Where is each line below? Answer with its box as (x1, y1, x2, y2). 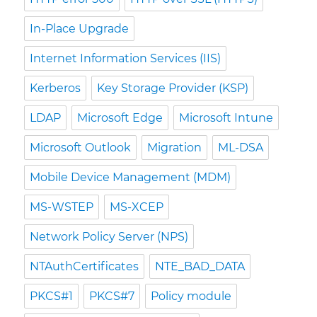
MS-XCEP (110, 200, 164, 214)
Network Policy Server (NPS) (30, 229, 189, 243)
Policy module (151, 289, 232, 303)
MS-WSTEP (30, 200, 94, 214)
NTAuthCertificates (30, 259, 139, 273)
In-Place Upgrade (30, 21, 129, 35)
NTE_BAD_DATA (155, 259, 246, 273)
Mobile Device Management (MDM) (30, 170, 231, 184)
